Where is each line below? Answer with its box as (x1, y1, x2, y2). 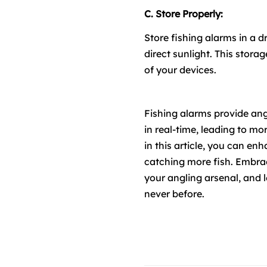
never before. (144, 187, 204, 200)
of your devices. (144, 63, 216, 76)
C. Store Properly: (144, 7, 225, 20)
